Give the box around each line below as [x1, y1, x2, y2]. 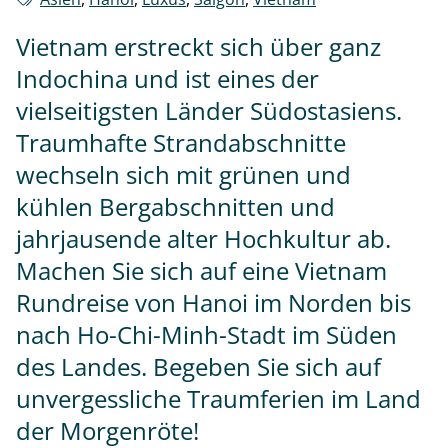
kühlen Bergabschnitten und [16, 190, 335, 224]
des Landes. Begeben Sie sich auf [16, 350, 381, 384]
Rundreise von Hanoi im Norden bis [16, 286, 411, 320]
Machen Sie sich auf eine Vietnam [16, 254, 387, 288]
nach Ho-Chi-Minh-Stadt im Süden [16, 318, 397, 352]
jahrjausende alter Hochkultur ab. [16, 222, 391, 256]
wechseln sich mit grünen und [16, 158, 351, 192]
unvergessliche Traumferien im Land [16, 382, 421, 416]
